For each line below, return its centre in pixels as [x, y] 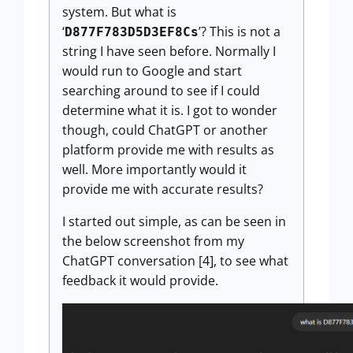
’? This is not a [240, 32]
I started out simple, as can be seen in [174, 221]
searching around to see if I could [161, 91]
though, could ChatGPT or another [165, 130]
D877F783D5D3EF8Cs [132, 32]
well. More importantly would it [154, 169]
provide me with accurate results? [163, 189]
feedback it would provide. [140, 281]
